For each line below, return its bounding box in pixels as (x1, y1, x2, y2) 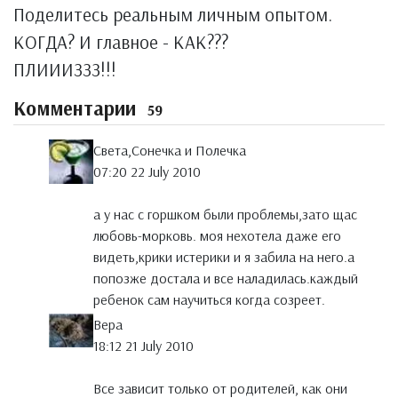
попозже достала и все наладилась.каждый (93, 269, 358, 288)
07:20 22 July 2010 (93, 163, 201, 181)
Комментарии (13, 96, 141, 121)
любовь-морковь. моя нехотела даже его (93, 227, 341, 245)
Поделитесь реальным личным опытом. (13, 3, 332, 26)
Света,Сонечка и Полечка (93, 141, 246, 160)
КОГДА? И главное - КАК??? (13, 30, 228, 53)
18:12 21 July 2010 (93, 337, 194, 355)
